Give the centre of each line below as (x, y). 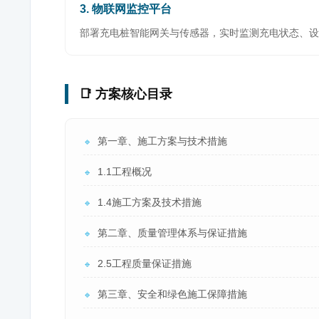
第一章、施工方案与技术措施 (162, 141)
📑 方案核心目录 (126, 94)
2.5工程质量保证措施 (145, 263)
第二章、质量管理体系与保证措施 (172, 233)
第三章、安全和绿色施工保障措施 (172, 294)
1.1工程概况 (125, 172)
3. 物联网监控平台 (126, 9)
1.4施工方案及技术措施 (150, 202)
